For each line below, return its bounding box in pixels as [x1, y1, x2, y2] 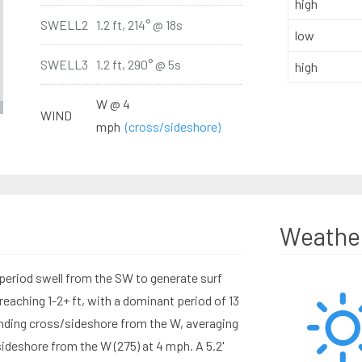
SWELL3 [40, 57, 88, 72]
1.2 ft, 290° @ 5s [95, 57, 181, 72]
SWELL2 [40, 17, 88, 32]
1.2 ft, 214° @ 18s [95, 17, 183, 32]
